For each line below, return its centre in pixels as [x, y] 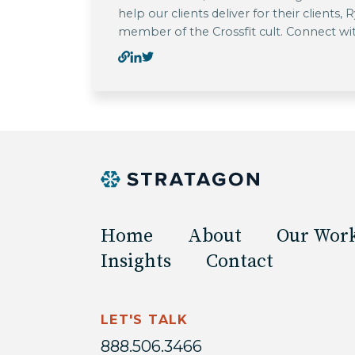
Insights [136, 261]
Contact [240, 261]
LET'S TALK [145, 319]
